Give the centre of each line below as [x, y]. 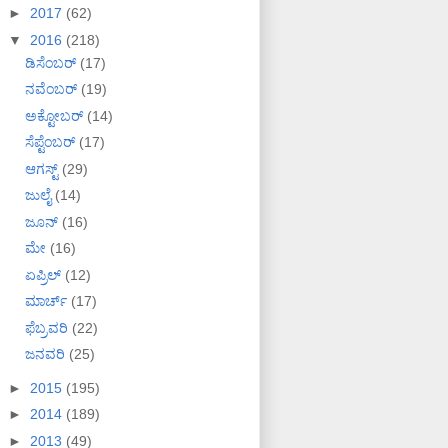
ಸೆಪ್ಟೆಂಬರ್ [51, 142]
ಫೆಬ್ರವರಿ [48, 327]
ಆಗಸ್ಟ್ [43, 168]
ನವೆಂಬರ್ [52, 89]
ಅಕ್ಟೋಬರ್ [55, 115]
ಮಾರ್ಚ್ [47, 301]
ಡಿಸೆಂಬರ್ [52, 62]
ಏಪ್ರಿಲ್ [44, 274]
